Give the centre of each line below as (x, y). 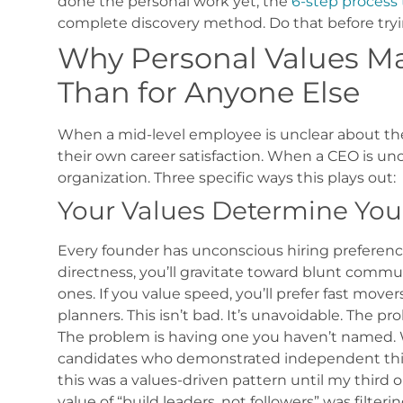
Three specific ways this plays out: (274, 177)
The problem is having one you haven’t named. (226, 336)
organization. (103, 177)
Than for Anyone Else (208, 92)
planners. (90, 315)
